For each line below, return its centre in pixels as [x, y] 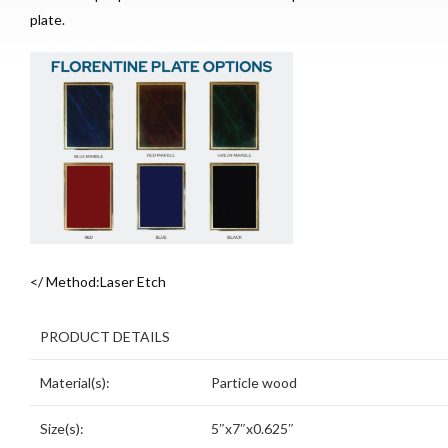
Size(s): [62, 429]
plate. [47, 19]
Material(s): [75, 383]
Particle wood [254, 383]
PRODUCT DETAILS [105, 337]
